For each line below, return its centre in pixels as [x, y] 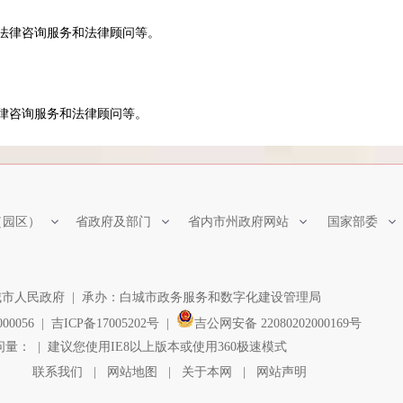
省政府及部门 [113, 222]
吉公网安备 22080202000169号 [278, 323]
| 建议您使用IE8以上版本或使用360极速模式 [158, 347]
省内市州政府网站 [238, 222]
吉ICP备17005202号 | [114, 323]
